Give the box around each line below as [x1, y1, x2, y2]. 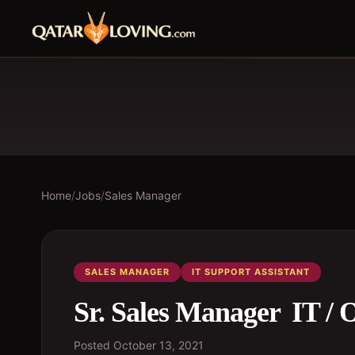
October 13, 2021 [113, 338, 204, 352]
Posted [74, 338, 113, 352]
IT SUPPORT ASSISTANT [192, 266, 310, 277]
